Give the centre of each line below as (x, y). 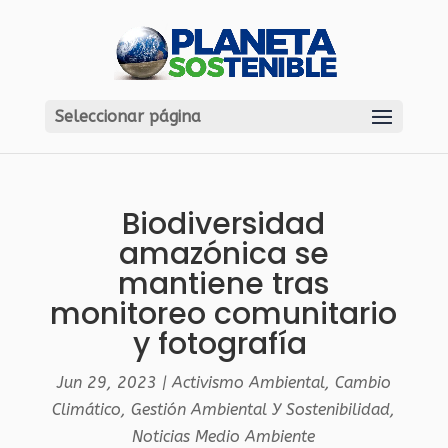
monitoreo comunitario (224, 314)
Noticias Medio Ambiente (224, 436)
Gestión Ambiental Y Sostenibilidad (261, 409)
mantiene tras (224, 284)
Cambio (362, 382)
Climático (87, 409)
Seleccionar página (127, 116)
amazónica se (223, 254)
